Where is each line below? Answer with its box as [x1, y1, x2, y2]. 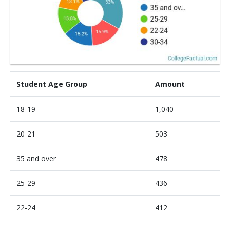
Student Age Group [16, 79, 87, 89]
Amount [155, 79, 185, 89]
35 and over [16, 154, 56, 164]
